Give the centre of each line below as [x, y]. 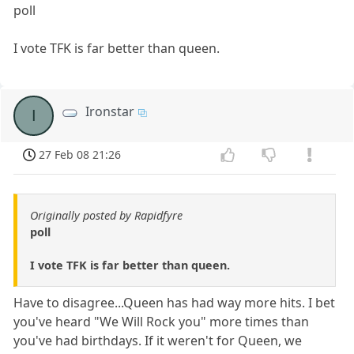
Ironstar [110, 112]
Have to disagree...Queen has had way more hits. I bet [175, 302]
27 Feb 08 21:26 [80, 155]
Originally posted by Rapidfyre [106, 215]
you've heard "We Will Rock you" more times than [162, 321]
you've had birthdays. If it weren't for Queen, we [158, 340]
